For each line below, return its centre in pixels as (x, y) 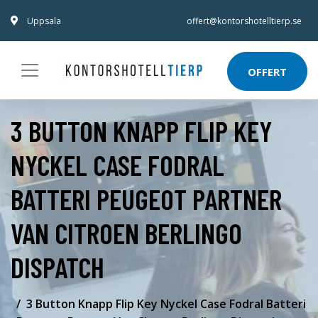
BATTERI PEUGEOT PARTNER (146, 198)
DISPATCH (57, 267)
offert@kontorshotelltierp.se (244, 21)
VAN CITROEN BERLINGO (126, 232)
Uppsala (44, 21)
